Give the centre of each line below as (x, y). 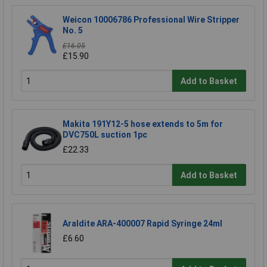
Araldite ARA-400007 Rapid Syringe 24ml (142, 223)
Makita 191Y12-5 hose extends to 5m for (143, 124)
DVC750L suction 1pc (105, 134)
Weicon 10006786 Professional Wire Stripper (151, 19)
